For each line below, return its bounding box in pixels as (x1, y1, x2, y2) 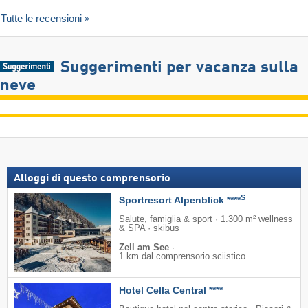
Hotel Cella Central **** (119, 285, 223, 296)
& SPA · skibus (119, 223, 179, 234)
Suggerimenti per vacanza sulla (60, 60, 298, 77)
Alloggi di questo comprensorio (14, 173, 170, 185)
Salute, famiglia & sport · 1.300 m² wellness (119, 214, 293, 225)
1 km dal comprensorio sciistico (119, 252, 245, 262)
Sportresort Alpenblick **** (119, 195, 241, 206)
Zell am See (119, 243, 172, 253)
